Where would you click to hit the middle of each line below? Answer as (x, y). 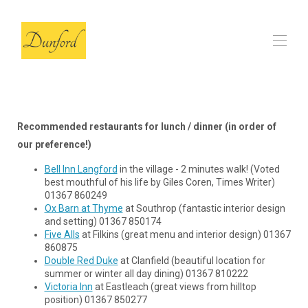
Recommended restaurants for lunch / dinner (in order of (146, 126)
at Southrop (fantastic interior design (204, 208)
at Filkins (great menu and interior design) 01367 (185, 234)
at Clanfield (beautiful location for (191, 260)
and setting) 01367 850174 (103, 221)
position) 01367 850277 (96, 299)
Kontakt (154, 182)
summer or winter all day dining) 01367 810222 (146, 273)
